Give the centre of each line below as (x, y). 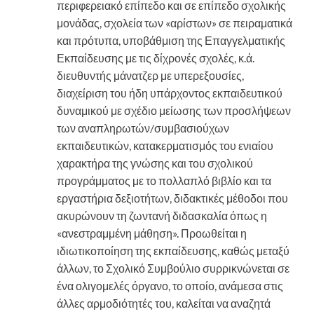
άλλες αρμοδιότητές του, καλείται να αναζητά (164, 303)
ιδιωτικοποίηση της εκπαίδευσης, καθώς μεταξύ (173, 251)
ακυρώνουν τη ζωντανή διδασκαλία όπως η (162, 216)
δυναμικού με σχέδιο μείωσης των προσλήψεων (174, 111)
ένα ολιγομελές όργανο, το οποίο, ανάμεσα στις (170, 286)
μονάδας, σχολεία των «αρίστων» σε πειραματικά (175, 23)
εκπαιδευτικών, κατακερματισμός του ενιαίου (165, 146)
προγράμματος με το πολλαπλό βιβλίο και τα (164, 181)
